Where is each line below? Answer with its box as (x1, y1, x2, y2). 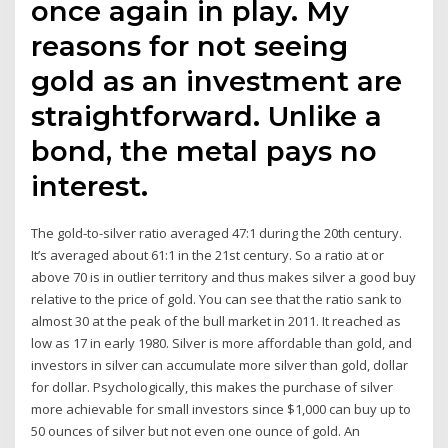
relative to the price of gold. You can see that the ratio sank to (31, 290, 403, 309)
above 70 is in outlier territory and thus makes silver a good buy (31, 268, 417, 287)
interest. (31, 169, 149, 204)
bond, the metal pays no (31, 134, 378, 169)
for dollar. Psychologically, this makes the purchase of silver (31, 378, 394, 397)
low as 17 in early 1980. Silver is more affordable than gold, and (31, 334, 413, 353)
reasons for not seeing (31, 29, 349, 64)
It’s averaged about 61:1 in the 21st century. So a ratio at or (31, 246, 385, 265)
